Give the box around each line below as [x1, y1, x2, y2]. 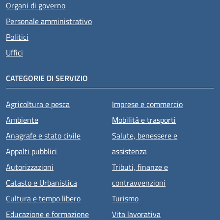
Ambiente [6, 113, 38, 126]
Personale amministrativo [6, 15, 92, 27]
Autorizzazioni [6, 161, 54, 173]
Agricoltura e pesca [6, 98, 70, 110]
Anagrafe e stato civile [6, 129, 81, 141]
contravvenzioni [112, 176, 166, 189]
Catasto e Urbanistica [6, 176, 77, 189]
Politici [6, 30, 28, 43]
